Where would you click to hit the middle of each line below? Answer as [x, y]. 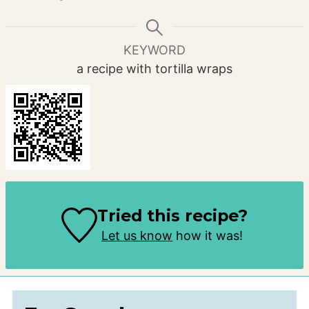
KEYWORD [154, 50]
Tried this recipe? [172, 215]
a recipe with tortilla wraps [154, 68]
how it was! [208, 235]
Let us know [137, 235]
